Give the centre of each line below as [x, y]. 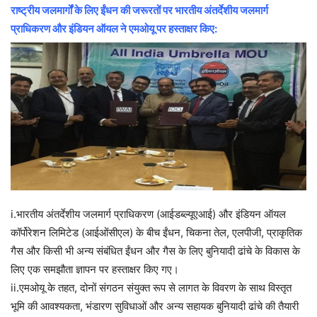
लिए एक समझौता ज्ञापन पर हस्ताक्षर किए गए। [95, 270]
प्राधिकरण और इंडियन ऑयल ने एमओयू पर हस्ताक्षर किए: [114, 29]
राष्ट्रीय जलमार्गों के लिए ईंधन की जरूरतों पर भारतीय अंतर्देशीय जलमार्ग [139, 11]
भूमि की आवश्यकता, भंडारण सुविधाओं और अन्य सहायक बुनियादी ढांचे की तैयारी [155, 306]
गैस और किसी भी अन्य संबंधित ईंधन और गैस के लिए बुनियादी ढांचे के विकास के [155, 251]
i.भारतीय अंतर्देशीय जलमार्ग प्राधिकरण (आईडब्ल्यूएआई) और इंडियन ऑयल [148, 214]
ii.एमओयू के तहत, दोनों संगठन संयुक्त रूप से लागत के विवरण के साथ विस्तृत [151, 288]
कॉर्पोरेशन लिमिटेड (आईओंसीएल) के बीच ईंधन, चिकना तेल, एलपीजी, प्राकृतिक [156, 233]
